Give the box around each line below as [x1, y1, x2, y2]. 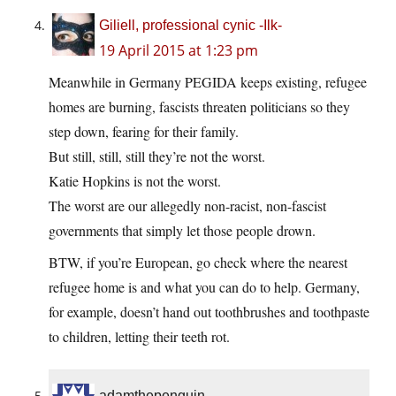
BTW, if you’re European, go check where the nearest [49, 253, 347, 272]
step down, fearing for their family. [49, 122, 239, 141]
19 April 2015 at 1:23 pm [99, 41, 258, 61]
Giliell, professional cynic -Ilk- [99, 18, 282, 34]
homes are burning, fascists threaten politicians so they [49, 97, 350, 117]
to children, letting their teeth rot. [49, 327, 230, 346]
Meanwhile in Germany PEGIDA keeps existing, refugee [49, 72, 367, 92]
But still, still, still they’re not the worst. [49, 147, 265, 166]
